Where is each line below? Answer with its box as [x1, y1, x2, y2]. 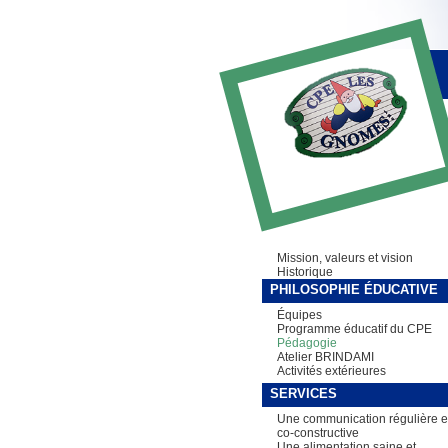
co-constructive [276, 426, 359, 440]
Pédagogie [276, 336, 337, 350]
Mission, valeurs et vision [276, 251, 413, 265]
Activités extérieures [276, 364, 386, 378]
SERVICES [269, 386, 337, 401]
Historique [276, 265, 333, 279]
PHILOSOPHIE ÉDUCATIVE [269, 282, 438, 297]
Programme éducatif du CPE [276, 322, 432, 336]
